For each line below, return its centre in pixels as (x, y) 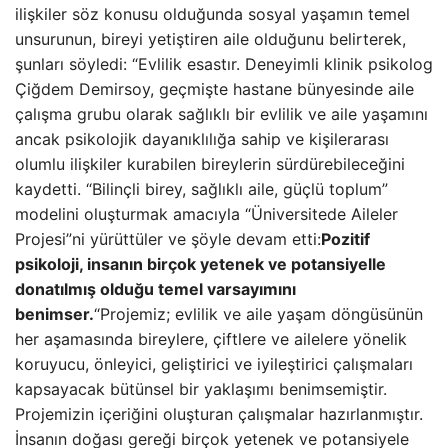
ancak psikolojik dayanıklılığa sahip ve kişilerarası (202, 139)
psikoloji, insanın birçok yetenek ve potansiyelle (200, 264)
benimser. (54, 314)
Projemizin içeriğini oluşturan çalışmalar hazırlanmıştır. (219, 414)
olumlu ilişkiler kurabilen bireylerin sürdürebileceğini (210, 164)
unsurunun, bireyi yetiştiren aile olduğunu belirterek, (210, 39)
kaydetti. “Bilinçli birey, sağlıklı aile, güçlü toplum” (201, 189)
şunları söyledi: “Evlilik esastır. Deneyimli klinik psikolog (224, 64)
